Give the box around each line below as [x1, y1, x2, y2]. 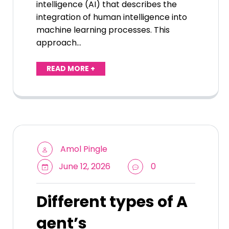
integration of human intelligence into [36, 11, 187, 24]
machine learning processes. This [36, 24, 170, 36]
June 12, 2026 [57, 161, 110, 173]
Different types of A [36, 191, 188, 213]
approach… [36, 37, 81, 49]
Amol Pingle [60, 143, 107, 155]
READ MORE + [47, 63, 95, 74]
